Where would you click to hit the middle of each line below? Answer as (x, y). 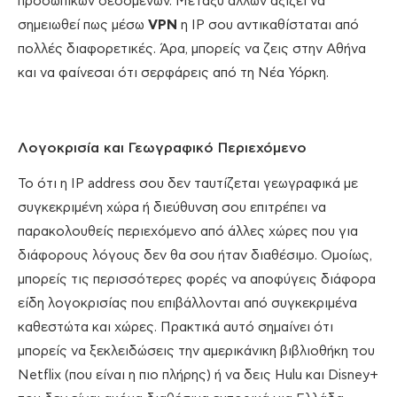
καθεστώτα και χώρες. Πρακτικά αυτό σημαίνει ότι (175, 328)
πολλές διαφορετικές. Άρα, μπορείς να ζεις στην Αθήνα (192, 50)
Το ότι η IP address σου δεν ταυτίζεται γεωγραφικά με (188, 184)
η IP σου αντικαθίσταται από (268, 26)
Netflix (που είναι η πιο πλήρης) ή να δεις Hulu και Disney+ (198, 376)
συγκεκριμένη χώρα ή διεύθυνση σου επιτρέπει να (172, 208)
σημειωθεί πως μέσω (83, 26)
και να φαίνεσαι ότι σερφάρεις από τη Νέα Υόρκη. (173, 74)
